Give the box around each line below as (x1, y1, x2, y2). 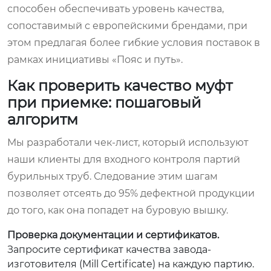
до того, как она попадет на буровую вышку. (7, 204, 228, 216)
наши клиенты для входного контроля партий (7, 153, 240, 165)
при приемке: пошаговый (7, 93, 201, 111)
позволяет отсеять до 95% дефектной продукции (7, 187, 255, 199)
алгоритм (7, 110, 78, 128)
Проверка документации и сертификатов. (7, 229, 219, 241)
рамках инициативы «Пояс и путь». (7, 53, 183, 65)
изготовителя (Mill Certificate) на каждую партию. (7, 258, 254, 270)
